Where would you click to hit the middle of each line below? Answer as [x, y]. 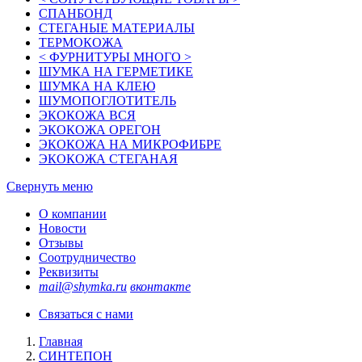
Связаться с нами [86, 314]
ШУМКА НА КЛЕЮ [97, 86]
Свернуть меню [50, 186]
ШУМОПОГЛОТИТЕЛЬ [107, 101]
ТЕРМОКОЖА [81, 42]
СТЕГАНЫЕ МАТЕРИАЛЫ [117, 28]
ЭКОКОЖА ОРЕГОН [100, 130]
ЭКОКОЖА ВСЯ [87, 115]
